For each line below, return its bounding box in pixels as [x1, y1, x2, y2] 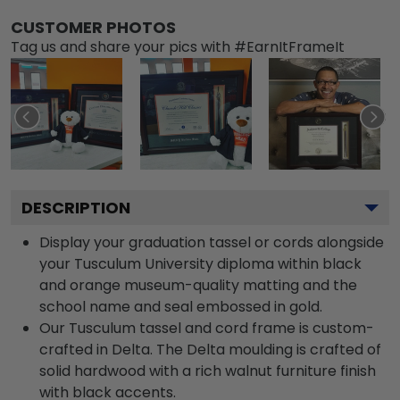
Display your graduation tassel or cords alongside [39, 231, 384, 253]
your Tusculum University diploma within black [39, 253, 362, 274]
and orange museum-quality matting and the [39, 274, 357, 296]
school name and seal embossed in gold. [39, 296, 322, 317]
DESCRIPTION [21, 196, 130, 219]
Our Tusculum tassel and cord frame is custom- [39, 317, 374, 338]
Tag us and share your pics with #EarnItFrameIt [11, 36, 345, 57]
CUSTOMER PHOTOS [11, 15, 176, 38]
